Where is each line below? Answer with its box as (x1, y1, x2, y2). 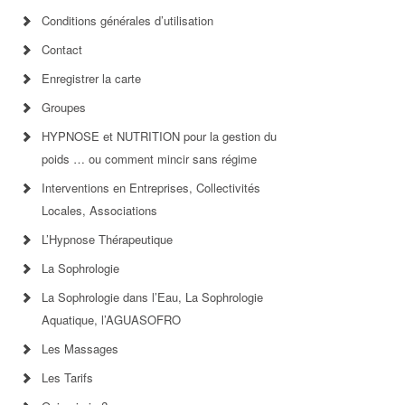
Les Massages (42, 340, 119, 358)
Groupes (42, 99, 87, 117)
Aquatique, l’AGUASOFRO (42, 311, 182, 329)
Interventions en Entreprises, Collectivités (42, 179, 261, 197)
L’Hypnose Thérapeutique (42, 231, 174, 249)
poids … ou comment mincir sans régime (42, 150, 258, 168)
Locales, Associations (42, 202, 158, 220)
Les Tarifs (42, 369, 94, 387)
